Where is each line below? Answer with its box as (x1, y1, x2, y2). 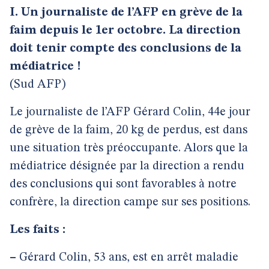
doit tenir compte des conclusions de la (10, 43, 241, 55)
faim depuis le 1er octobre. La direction (10, 25, 241, 37)
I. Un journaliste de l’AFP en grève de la (10, 7, 243, 19)
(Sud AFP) (10, 79, 65, 91)
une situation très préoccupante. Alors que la (10, 142, 248, 154)
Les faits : (10, 224, 65, 236)
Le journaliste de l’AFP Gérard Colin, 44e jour (10, 106, 250, 118)
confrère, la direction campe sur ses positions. (10, 196, 250, 208)
